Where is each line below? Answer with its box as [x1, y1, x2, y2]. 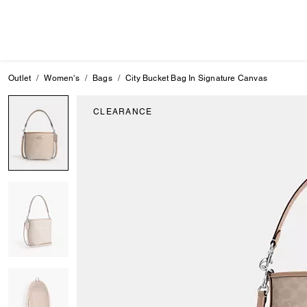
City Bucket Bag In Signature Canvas [125, 73, 268, 83]
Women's [44, 73, 79, 83]
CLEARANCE [93, 107, 153, 116]
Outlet [8, 73, 32, 83]
